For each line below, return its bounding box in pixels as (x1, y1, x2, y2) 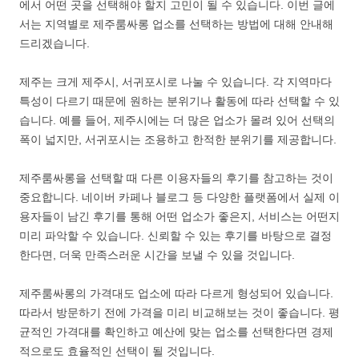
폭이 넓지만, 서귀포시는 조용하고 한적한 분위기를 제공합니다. (19, 133, 337, 146)
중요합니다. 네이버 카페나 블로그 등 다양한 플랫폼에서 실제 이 (19, 191, 340, 204)
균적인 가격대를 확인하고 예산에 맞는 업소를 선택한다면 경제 (19, 325, 333, 338)
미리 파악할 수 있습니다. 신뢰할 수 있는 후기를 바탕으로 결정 (19, 229, 332, 242)
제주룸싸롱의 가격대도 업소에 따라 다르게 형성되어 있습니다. (19, 287, 333, 300)
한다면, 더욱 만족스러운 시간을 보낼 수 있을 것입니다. (19, 248, 295, 261)
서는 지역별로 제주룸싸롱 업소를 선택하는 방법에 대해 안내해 (19, 18, 333, 30)
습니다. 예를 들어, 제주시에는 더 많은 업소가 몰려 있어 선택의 (19, 114, 335, 127)
